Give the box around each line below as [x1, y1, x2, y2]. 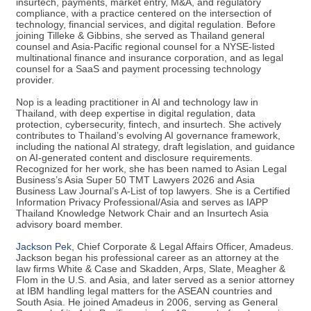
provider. [16, 74, 57, 85]
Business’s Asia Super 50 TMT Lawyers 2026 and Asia [16, 174, 255, 185]
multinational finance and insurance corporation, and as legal [16, 51, 283, 63]
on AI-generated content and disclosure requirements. [16, 151, 253, 163]
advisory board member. [16, 218, 123, 230]
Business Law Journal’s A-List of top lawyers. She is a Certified [16, 185, 290, 196]
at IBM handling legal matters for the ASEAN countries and [16, 285, 272, 296]
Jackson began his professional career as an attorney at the [16, 251, 279, 263]
